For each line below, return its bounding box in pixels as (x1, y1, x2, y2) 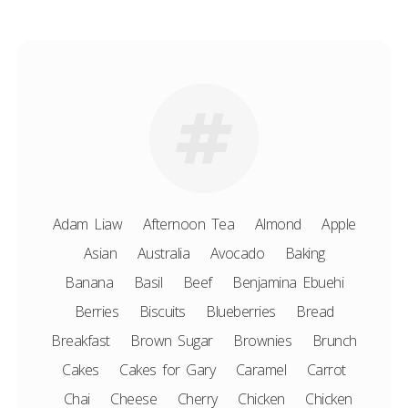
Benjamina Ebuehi (232, 272, 343, 292)
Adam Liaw (52, 214, 122, 234)
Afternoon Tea (142, 214, 234, 234)
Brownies (233, 331, 292, 351)
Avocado (209, 243, 264, 263)
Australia (137, 243, 189, 263)
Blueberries (206, 301, 276, 321)
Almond (254, 214, 301, 234)
